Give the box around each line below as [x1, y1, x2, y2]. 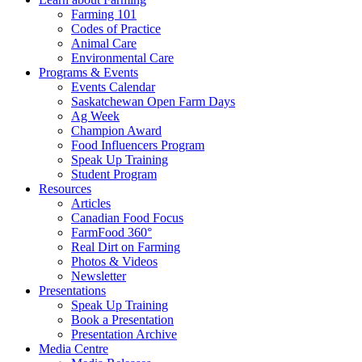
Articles [71, 196, 111, 210]
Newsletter [71, 269, 126, 283]
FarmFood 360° [71, 225, 152, 239]
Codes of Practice [71, 22, 161, 36]
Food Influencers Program [71, 138, 204, 152]
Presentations [39, 284, 106, 297]
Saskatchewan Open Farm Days [71, 95, 235, 108]
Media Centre [39, 342, 108, 356]
